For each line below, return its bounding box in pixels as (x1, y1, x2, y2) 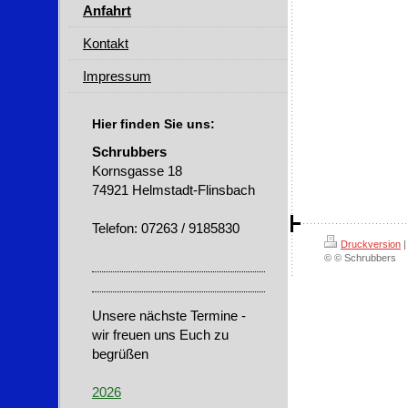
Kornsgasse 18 (92, 162, 182, 178)
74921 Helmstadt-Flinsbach (92, 181, 255, 198)
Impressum (83, 67, 151, 84)
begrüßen (92, 345, 152, 362)
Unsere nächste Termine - (92, 307, 246, 323)
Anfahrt (83, 2, 131, 18)
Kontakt (83, 35, 128, 51)
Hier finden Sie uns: (92, 116, 215, 131)
